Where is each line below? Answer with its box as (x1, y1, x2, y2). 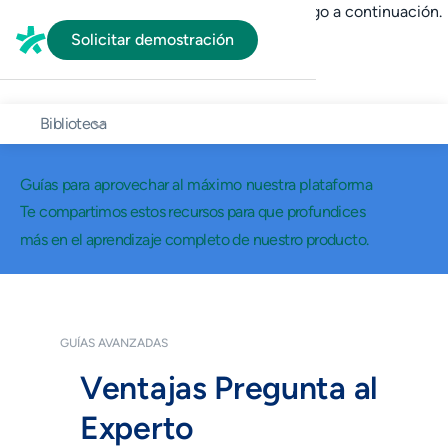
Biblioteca (40, 114, 106, 133)
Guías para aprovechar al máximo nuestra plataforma (20, 175, 373, 194)
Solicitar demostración (70, 29, 234, 49)
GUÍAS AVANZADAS (60, 336, 168, 350)
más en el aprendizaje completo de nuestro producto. (20, 230, 369, 249)
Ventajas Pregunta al (80, 369, 378, 407)
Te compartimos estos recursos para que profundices (20, 202, 365, 221)
